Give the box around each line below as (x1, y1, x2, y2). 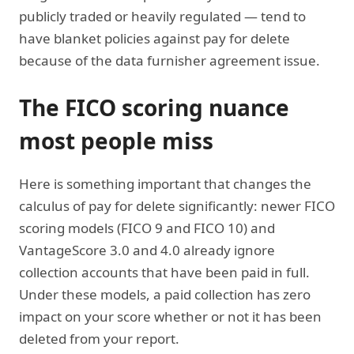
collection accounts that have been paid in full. (19, 262, 310, 281)
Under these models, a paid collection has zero (19, 284, 311, 303)
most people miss (19, 125, 213, 156)
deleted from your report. (19, 329, 179, 348)
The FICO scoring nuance (19, 92, 289, 122)
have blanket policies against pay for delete (19, 28, 290, 47)
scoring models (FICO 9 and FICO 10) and (19, 218, 275, 237)
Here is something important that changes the (19, 174, 311, 193)
